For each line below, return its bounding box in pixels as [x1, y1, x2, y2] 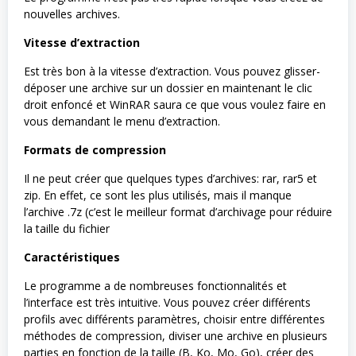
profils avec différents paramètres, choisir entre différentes [24, 311, 325, 327]
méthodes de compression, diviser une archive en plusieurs [24, 327, 327, 343]
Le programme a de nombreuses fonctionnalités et [24, 277, 287, 293]
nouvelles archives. [24, 6, 120, 21]
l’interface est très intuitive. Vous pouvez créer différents [24, 294, 311, 310]
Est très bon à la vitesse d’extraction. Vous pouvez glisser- [24, 63, 320, 79]
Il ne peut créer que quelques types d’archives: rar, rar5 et [24, 170, 317, 186]
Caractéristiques [24, 249, 120, 265]
